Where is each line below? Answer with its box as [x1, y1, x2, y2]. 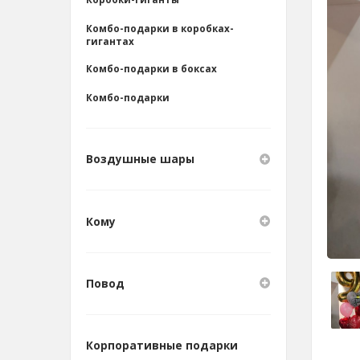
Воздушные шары [85, 152, 194, 167]
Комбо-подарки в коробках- [85, 22, 234, 35]
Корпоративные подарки [85, 337, 238, 353]
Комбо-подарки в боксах [85, 63, 217, 76]
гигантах [85, 35, 134, 47]
